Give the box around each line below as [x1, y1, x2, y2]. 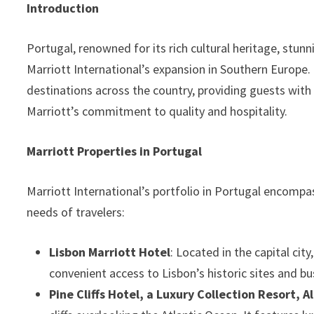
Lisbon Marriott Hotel [49, 244, 171, 260]
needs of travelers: [27, 204, 125, 220]
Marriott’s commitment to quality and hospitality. [27, 103, 288, 119]
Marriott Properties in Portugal [27, 143, 203, 159]
